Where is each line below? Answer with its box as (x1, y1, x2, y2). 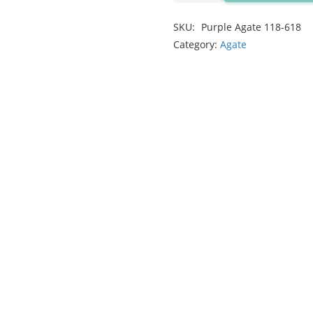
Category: (173, 37, 220, 51)
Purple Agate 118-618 (201, 20, 301, 34)
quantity (173, 29, 217, 45)
